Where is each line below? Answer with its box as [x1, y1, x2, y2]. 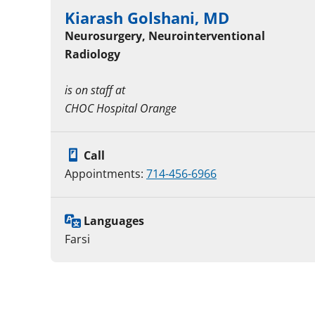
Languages [84, 213, 145, 229]
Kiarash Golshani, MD [65, 7, 229, 29]
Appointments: [65, 166, 146, 182]
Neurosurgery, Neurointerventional [65, 28, 265, 44]
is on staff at [65, 82, 125, 98]
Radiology [65, 46, 120, 63]
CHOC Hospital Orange [65, 101, 176, 117]
